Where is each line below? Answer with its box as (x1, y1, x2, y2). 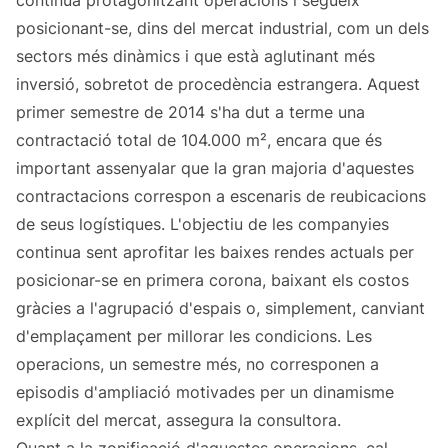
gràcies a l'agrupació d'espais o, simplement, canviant (16, 298, 425, 319)
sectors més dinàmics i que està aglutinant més (16, 46, 375, 67)
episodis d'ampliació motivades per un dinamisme (16, 382, 394, 403)
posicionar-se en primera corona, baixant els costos (16, 270, 409, 291)
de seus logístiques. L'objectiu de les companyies (16, 214, 389, 235)
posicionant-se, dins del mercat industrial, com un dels (16, 18, 429, 39)
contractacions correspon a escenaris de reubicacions (16, 186, 426, 207)
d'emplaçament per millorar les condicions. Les (16, 326, 372, 347)
